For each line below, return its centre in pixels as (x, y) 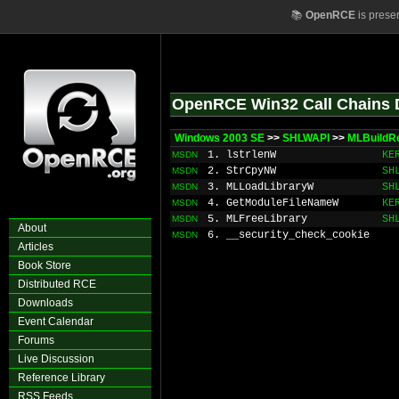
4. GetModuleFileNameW (273, 203)
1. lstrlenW (242, 155)
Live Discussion (56, 359)
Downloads (45, 303)
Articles (36, 247)
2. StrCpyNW (242, 171)
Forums (36, 340)
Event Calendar (56, 322)
